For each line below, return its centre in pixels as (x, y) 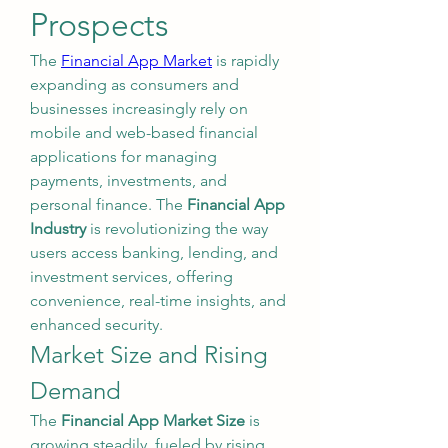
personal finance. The (108, 204)
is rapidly (245, 60)
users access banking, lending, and (154, 252)
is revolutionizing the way (177, 228)
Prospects (99, 25)
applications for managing (123, 156)
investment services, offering (131, 276)
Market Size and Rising (149, 354)
